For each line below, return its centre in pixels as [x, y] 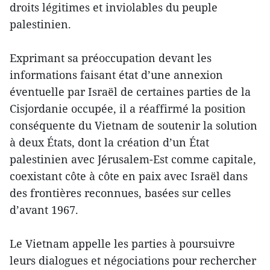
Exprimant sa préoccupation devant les [111, 58]
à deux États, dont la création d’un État [109, 142]
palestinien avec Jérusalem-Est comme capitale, [133, 159]
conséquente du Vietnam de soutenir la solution [133, 125]
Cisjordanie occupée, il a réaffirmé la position [128, 108]
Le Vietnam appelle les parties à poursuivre [122, 243]
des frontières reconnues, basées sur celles [120, 193]
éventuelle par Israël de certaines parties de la [130, 92]
